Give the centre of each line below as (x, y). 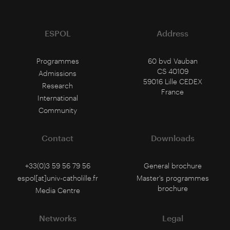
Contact (57, 138)
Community (57, 110)
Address (172, 33)
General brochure (172, 166)
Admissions (57, 73)
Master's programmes (172, 178)
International (57, 98)
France (172, 92)
